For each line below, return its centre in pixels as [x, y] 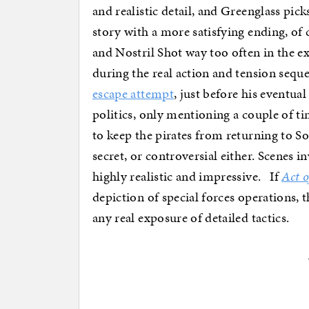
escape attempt [133, 94]
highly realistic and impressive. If [187, 177]
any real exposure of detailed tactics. [191, 218]
